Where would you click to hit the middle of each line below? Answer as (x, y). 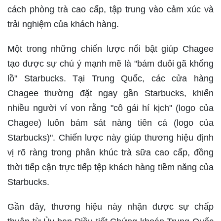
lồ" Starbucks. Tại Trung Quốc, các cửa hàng (110, 79)
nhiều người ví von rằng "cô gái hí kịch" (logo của (110, 108)
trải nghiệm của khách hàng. (63, 24)
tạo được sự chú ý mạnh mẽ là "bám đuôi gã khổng (110, 64)
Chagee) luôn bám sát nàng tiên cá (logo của (110, 123)
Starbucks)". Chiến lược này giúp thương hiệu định (110, 138)
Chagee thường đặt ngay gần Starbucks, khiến (110, 93)
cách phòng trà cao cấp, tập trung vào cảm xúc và (110, 10)
